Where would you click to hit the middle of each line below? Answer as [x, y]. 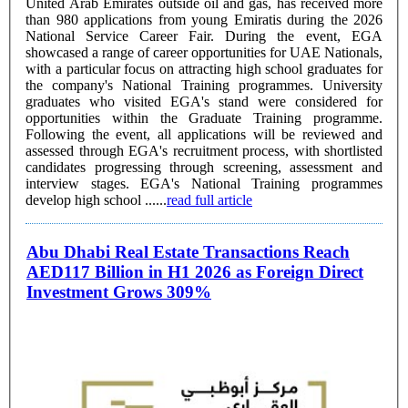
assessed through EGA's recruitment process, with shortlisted [204, 150]
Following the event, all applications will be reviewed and [204, 134]
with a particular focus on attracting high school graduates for [204, 68]
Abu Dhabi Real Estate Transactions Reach [188, 252]
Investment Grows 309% [119, 292]
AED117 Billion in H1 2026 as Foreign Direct [195, 272]
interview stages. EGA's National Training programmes [83, 183]
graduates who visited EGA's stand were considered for [204, 101]
